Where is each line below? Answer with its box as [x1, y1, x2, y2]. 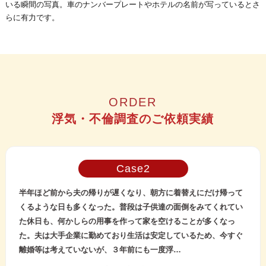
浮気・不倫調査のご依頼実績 [52, 112, 214, 126]
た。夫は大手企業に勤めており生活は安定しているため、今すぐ [19, 230, 243, 240]
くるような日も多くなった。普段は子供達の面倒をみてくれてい [19, 202, 243, 211]
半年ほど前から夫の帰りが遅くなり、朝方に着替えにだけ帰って [19, 188, 243, 197]
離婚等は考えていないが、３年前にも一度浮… [19, 245, 182, 254]
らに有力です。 [5, 13, 59, 23]
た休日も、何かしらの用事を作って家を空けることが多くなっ [19, 216, 236, 226]
